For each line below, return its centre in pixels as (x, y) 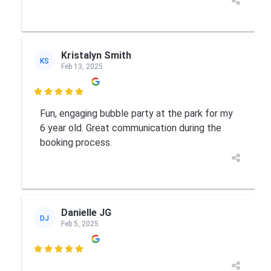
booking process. (76, 142)
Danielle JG (86, 212)
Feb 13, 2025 (82, 66)
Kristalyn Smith (96, 55)
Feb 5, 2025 (80, 224)
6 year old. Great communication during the (130, 128)
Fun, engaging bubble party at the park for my (136, 113)
